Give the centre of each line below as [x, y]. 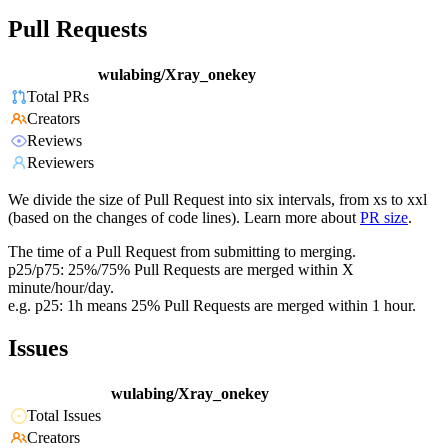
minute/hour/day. [61, 288]
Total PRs [58, 97]
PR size [384, 218]
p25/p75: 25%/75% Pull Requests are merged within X [181, 270]
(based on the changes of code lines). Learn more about [182, 218]
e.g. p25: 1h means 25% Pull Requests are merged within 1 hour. [212, 306]
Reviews [54, 141]
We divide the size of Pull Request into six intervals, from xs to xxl [217, 200]
